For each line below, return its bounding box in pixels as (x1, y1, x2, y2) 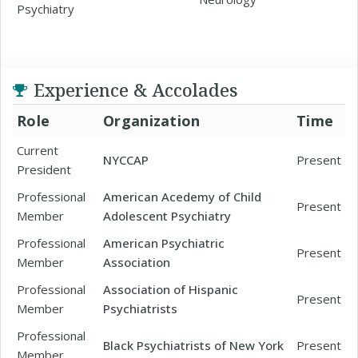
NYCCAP (103, 152, 149, 168)
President (17, 161, 71, 177)
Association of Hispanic (103, 281, 238, 297)
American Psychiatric (103, 235, 225, 251)
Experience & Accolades (34, 78, 238, 101)
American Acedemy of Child (103, 189, 261, 205)
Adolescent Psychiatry (103, 208, 231, 224)
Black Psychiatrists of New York (103, 337, 284, 353)
